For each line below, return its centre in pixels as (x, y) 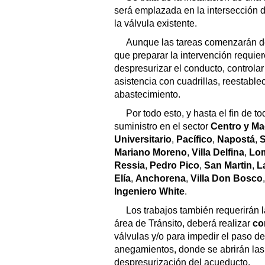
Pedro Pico (174, 165)
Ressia (130, 165)
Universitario (143, 139)
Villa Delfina (218, 152)
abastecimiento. (147, 94)
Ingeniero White (149, 191)
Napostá (236, 139)
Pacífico (194, 139)
